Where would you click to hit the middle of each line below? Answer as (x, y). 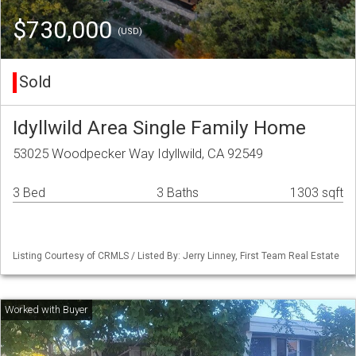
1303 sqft (317, 193)
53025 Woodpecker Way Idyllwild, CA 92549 (138, 154)
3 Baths (178, 193)
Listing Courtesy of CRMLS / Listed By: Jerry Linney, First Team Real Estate (176, 256)
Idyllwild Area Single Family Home (159, 128)
